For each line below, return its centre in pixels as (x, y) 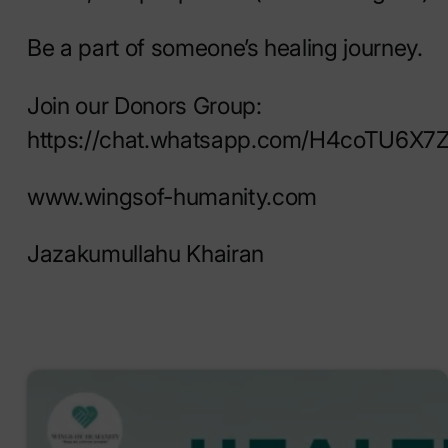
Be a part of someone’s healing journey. (225, 48)
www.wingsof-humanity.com (172, 196)
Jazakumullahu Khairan (145, 253)
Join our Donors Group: (144, 105)
